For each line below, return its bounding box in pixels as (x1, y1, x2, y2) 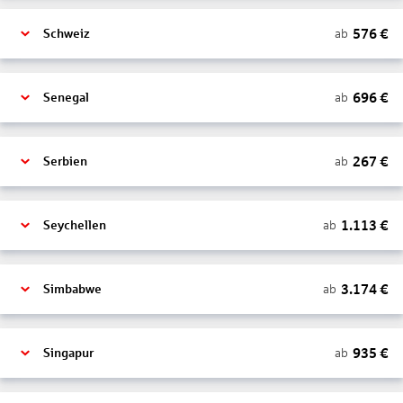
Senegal (43, 91, 89, 104)
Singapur (43, 346, 94, 360)
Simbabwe (43, 282, 102, 296)
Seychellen (43, 219, 106, 232)
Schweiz (43, 27, 90, 40)
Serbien (43, 155, 87, 168)
